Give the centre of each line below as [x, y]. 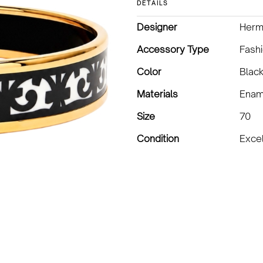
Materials [157, 94]
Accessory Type [173, 49]
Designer [157, 27]
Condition [158, 139]
